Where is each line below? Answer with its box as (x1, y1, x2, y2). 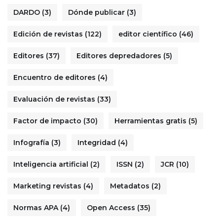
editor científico (118, 30, 177, 39)
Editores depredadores (76, 51, 161, 61)
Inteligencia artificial (13, 160, 88, 169)
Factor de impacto (13, 116, 81, 126)
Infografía (13, 138, 49, 147)
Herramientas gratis (114, 116, 186, 126)
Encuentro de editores (13, 73, 96, 82)
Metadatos (110, 182, 149, 191)
